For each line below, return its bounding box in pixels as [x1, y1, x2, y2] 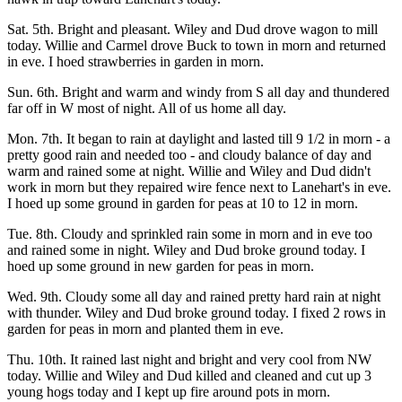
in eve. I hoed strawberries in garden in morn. [7, 54, 264, 69]
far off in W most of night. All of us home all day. [7, 100, 286, 116]
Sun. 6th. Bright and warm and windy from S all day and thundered [7, 84, 389, 100]
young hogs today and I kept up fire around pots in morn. [7, 384, 330, 399]
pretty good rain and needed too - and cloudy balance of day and [7, 147, 371, 162]
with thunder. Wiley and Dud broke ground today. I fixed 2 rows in [7, 305, 386, 320]
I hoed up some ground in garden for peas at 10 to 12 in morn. [7, 196, 358, 211]
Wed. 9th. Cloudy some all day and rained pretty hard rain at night [7, 289, 380, 304]
